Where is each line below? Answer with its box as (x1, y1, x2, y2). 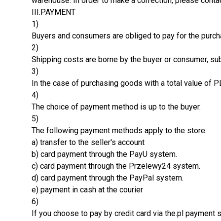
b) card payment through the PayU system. (32, 149, 177, 159)
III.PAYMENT (32, 7, 75, 17)
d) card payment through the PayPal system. (32, 173, 184, 183)
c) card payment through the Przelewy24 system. (32, 161, 200, 171)
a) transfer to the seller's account (32, 137, 145, 147)
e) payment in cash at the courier (32, 184, 143, 194)
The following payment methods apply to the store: (32, 125, 207, 135)
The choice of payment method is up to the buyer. (32, 102, 201, 111)
